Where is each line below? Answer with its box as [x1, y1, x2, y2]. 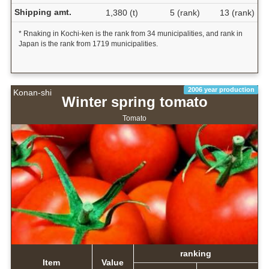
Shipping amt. [14, 7, 71, 17]
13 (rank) [219, 8, 255, 18]
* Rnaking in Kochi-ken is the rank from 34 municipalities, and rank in [18, 29, 243, 38]
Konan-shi [13, 88, 52, 98]
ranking [180, 248, 211, 258]
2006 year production [187, 86, 255, 94]
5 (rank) [169, 8, 200, 18]
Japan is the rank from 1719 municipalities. [18, 40, 158, 49]
